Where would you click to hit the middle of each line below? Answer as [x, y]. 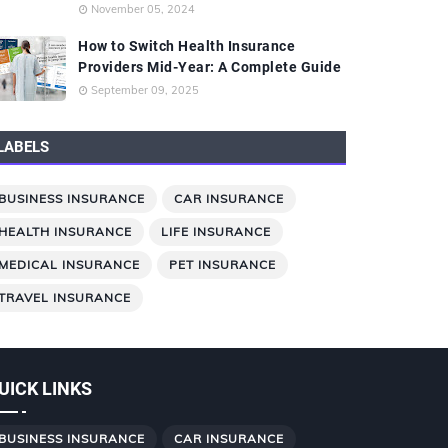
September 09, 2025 [145, 90]
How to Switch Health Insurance [186, 46]
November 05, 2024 [143, 9]
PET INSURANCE [222, 264]
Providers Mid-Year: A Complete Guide [209, 67]
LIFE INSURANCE [216, 231]
